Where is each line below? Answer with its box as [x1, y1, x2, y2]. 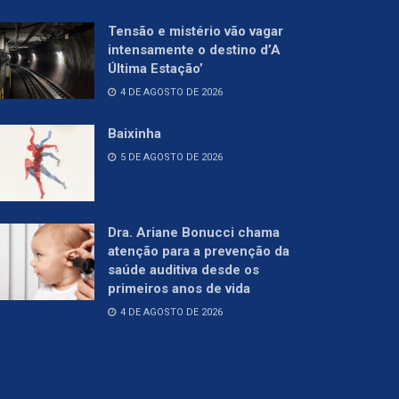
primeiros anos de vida [108, 281, 250, 297]
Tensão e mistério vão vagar [108, 23, 283, 40]
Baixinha [108, 126, 161, 142]
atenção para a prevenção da [108, 243, 289, 260]
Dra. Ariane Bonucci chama [108, 224, 280, 241]
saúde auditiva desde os [108, 262, 259, 279]
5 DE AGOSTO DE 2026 [118, 151, 223, 164]
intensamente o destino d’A [108, 42, 281, 59]
